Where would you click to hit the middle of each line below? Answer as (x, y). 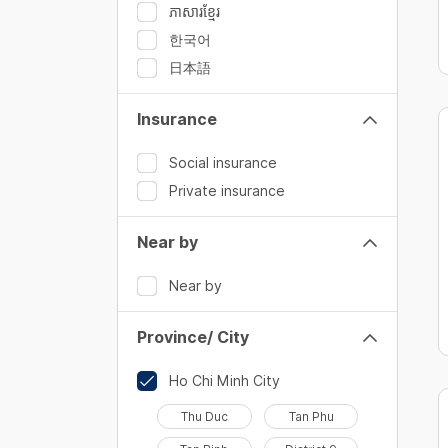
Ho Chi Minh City (224, 380)
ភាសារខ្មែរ (194, 11)
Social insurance (223, 162)
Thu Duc (204, 416)
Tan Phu (311, 416)
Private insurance (227, 190)
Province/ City (193, 337)
